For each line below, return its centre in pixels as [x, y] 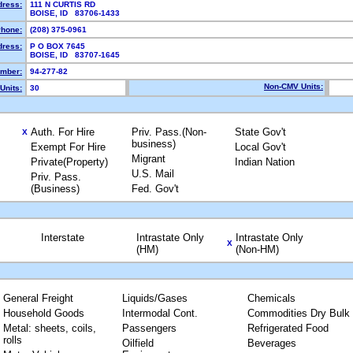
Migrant [149, 159]
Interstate [62, 238]
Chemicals [271, 298]
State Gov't [260, 132]
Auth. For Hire [63, 132]
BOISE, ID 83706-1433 [77, 13]
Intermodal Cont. [160, 313]
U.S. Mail [153, 174]
